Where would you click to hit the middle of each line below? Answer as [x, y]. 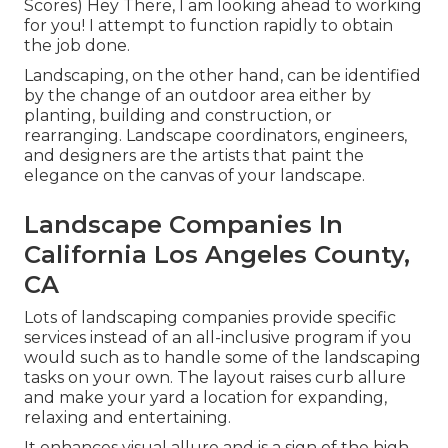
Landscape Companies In [183, 224]
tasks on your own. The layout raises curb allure [215, 377]
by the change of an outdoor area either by [197, 95]
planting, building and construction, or [178, 115]
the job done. [77, 45]
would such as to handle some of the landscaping [222, 357]
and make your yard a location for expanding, [205, 397]
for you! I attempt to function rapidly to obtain [208, 25]
